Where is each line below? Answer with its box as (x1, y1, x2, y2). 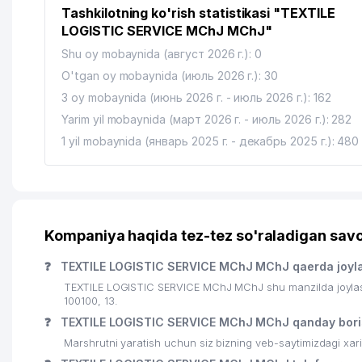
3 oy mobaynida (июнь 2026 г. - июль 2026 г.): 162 (61, 90, 331, 104)
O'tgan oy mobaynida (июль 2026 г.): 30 (61, 69, 279, 82)
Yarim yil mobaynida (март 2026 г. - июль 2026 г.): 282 (61, 112, 352, 126)
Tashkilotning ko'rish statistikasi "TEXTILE (61, 5, 335, 21)
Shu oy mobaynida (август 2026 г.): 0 (61, 47, 263, 61)
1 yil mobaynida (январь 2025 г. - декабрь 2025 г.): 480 (61, 134, 360, 148)
